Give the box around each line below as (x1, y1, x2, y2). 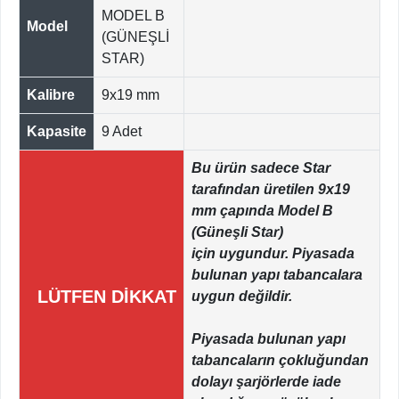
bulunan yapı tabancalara (191, 267, 362, 283)
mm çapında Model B (191, 203, 333, 219)
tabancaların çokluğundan (191, 353, 369, 369)
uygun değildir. (191, 289, 292, 305)
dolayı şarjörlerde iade (191, 374, 345, 390)
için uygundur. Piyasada (191, 246, 354, 262)
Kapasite (27, 124, 86, 140)
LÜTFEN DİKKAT (37, 287, 176, 307)
